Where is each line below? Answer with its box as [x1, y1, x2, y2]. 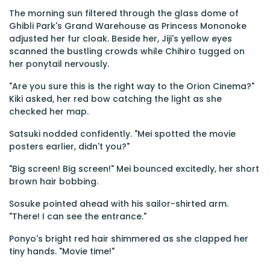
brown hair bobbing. [9, 175, 98, 187]
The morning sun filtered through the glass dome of [9, 7, 239, 19]
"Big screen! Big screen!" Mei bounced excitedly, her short [9, 163, 259, 175]
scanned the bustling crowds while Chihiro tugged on [9, 45, 245, 57]
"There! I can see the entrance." [9, 210, 146, 222]
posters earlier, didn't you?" [9, 140, 130, 152]
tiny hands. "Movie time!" [9, 245, 115, 257]
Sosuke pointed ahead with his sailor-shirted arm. [9, 198, 228, 210]
